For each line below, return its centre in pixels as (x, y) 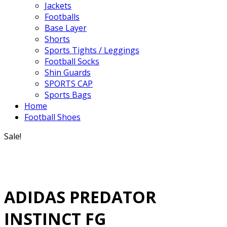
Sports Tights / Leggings (92, 50)
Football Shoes (52, 117)
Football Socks (72, 61)
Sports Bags (68, 95)
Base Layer (66, 28)
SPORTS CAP (69, 84)
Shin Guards (68, 72)
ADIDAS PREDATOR (80, 197)
